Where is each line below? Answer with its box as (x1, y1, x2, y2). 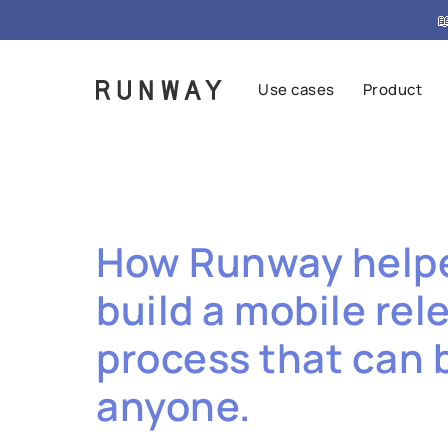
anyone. (96, 378, 251, 433)
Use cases (258, 79, 335, 100)
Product (362, 79, 422, 100)
